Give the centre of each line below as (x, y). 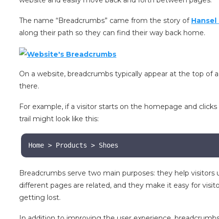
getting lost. (40, 198)
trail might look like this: (60, 119)
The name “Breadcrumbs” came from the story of (105, 21)
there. (30, 86)
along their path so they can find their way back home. (112, 33)
